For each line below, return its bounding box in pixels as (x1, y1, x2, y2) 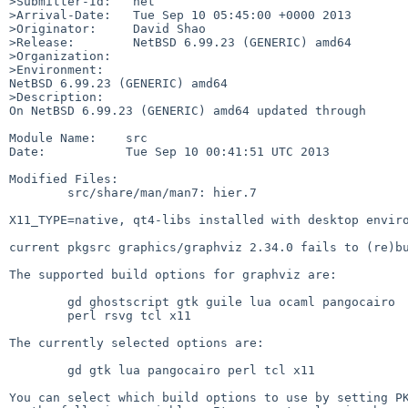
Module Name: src (9, 130, 148, 145)
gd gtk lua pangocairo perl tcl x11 (9, 362, 67, 377)
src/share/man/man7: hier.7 (9, 185, 67, 199)
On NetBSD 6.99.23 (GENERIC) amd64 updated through (9, 103, 366, 117)
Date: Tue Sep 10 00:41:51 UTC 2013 (9, 144, 330, 158)
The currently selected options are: (9, 335, 264, 350)
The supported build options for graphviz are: (9, 267, 337, 281)
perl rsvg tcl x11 (9, 308, 67, 322)
